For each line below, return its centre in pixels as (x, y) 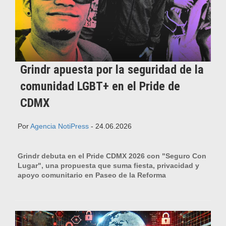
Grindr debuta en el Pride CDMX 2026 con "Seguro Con (112, 156)
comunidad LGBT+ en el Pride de (100, 87)
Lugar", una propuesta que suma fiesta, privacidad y (108, 166)
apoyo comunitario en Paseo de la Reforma (92, 175)
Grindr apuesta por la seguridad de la (112, 70)
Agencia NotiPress (60, 126)
